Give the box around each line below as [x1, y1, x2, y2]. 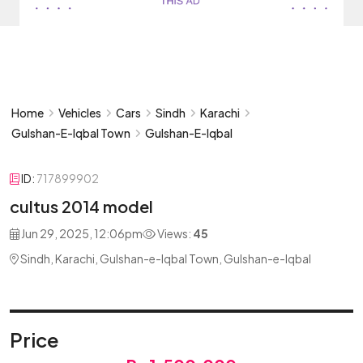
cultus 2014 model [10, 196, 153, 216]
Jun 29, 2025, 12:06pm [19, 226, 143, 241]
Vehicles [58, 105, 101, 120]
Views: [156, 226, 193, 241]
